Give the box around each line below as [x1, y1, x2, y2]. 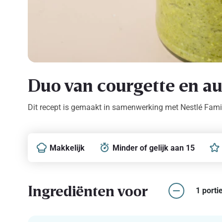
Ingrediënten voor [28, 181, 148, 200]
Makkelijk [50, 143, 85, 153]
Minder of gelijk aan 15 [112, 143, 195, 153]
